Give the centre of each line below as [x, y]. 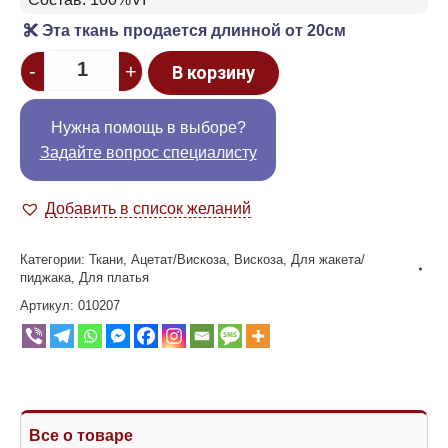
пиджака [45, 277]
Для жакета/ [328, 259]
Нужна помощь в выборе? [148, 127]
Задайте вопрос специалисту [148, 152]
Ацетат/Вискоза [178, 259]
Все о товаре [81, 435]
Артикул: [49, 305]
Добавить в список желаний [148, 208]
